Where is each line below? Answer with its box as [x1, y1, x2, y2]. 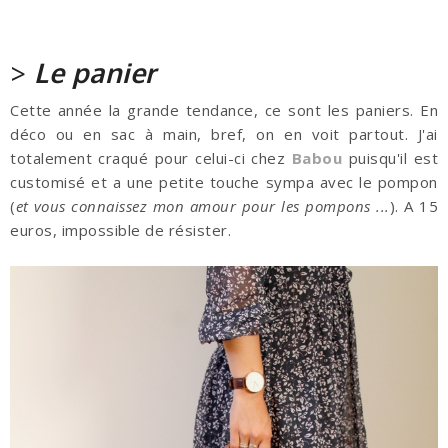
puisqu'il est [342, 147, 439, 168]
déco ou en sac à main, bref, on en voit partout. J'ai [10, 123, 438, 144]
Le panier [34, 54, 157, 89]
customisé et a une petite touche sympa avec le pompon [10, 171, 438, 192]
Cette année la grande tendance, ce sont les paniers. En [10, 99, 438, 120]
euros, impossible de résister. [10, 219, 231, 240]
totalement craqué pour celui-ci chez [10, 147, 292, 168]
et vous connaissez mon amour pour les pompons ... [15, 195, 390, 216]
